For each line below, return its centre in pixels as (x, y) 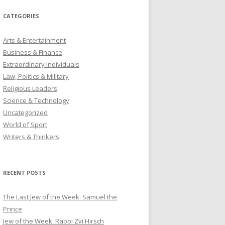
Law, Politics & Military (36, 76)
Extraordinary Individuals (41, 64)
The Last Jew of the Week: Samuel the (60, 197)
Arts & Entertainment (34, 40)
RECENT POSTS (24, 172)
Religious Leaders (30, 88)
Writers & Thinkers (31, 136)
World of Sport (25, 124)
